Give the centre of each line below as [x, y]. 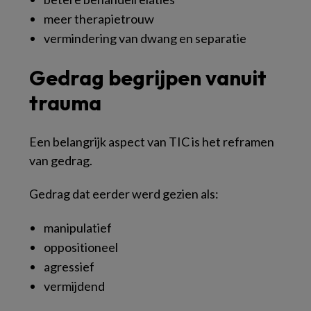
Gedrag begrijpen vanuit [148, 78]
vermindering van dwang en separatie [145, 38]
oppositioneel [81, 247]
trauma [65, 103]
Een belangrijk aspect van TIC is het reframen [152, 142]
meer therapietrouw [99, 19]
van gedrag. [61, 160]
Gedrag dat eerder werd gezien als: [124, 194]
